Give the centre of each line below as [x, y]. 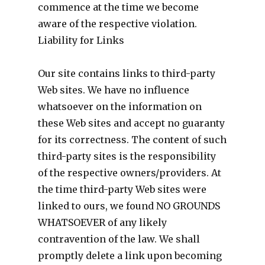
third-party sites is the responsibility [127, 156]
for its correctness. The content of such [132, 139]
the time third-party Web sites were [122, 189]
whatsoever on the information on [119, 106]
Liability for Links [81, 40]
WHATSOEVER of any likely [102, 222]
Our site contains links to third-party [126, 73]
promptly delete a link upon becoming [130, 255]
